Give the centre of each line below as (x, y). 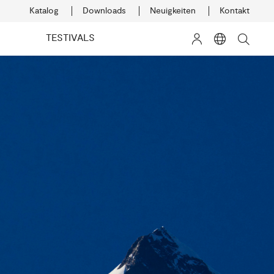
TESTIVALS (71, 38)
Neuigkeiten (173, 11)
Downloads (104, 11)
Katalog (44, 11)
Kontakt (235, 11)
